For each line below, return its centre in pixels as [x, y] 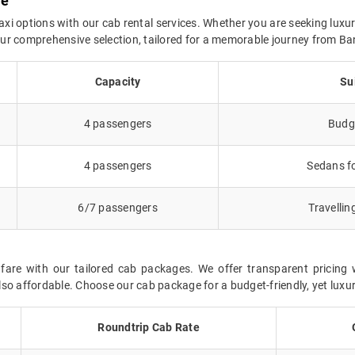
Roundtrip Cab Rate [149, 327]
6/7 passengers [118, 207]
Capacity [118, 81]
